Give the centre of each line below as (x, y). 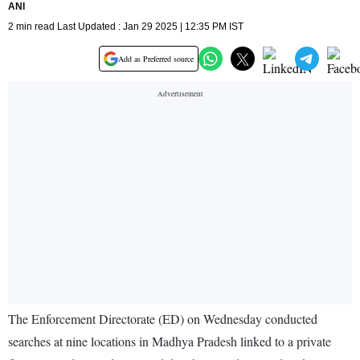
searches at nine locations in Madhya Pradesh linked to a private (170, 342)
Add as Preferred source (156, 59)
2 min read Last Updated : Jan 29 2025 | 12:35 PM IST (126, 27)
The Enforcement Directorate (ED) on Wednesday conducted (163, 319)
